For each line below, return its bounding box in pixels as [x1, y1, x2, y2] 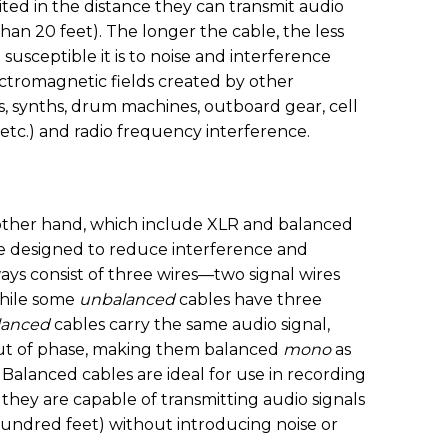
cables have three [175, 290, 322, 310]
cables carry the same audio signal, [50, 315, 330, 335]
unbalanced [79, 290, 175, 310]
